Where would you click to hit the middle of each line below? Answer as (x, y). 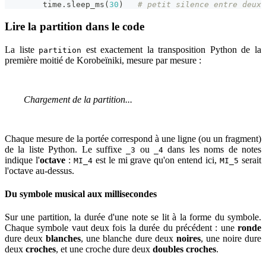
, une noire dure (231, 239)
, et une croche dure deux (104, 249)
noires (188, 239)
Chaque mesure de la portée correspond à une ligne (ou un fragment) (133, 138)
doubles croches (184, 249)
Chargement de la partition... (78, 99)
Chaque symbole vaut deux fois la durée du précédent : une (121, 228)
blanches (64, 239)
